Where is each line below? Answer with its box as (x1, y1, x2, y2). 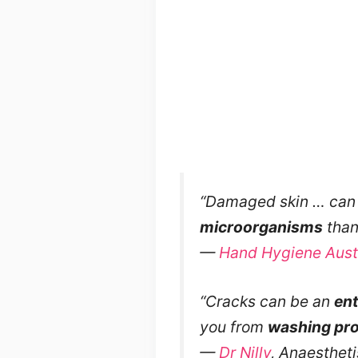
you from (199, 316, 268, 336)
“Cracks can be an (199, 291, 334, 311)
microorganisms (199, 217, 323, 237)
